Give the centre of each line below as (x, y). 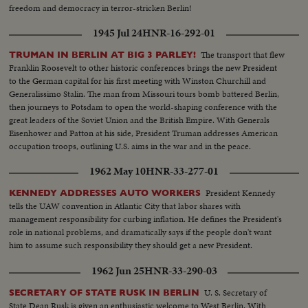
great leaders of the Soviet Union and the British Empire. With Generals (140, 120)
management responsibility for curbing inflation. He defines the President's (146, 219)
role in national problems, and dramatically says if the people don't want (141, 232)
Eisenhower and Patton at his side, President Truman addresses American (144, 133)
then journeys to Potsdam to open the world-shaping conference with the (143, 107)
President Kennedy (241, 192)
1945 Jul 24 (118, 33)
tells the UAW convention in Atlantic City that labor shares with (125, 206)
